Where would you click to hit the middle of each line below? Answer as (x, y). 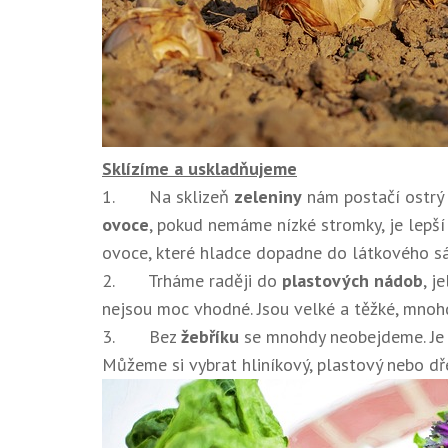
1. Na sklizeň (168, 196)
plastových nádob (352, 280)
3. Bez (141, 336)
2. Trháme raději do (192, 280)
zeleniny (268, 196)
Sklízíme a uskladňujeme (199, 168)
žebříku (210, 336)
